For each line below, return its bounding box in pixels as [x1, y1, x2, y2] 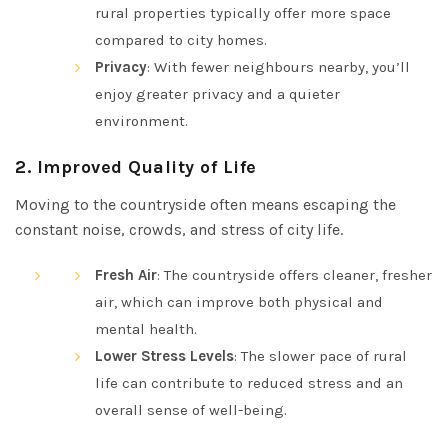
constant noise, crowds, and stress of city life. [15, 219, 343, 239]
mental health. [95, 319, 197, 338]
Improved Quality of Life [36, 155, 257, 178]
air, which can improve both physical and [95, 292, 383, 311]
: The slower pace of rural [234, 346, 407, 365]
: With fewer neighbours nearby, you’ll [147, 57, 410, 76]
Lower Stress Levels [95, 346, 234, 365]
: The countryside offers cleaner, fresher [157, 265, 432, 284]
